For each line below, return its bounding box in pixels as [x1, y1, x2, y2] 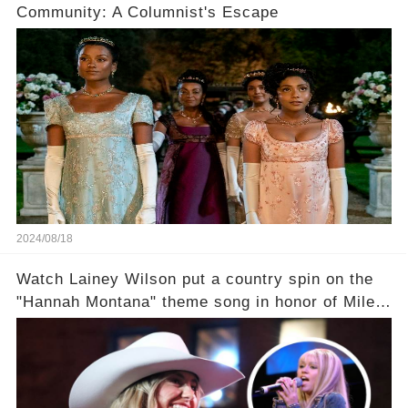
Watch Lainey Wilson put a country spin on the [15, 270, 373, 288]
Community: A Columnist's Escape [15, 3, 279, 21]
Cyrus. [15, 315, 67, 333]
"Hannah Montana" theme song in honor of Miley [15, 292, 384, 311]
